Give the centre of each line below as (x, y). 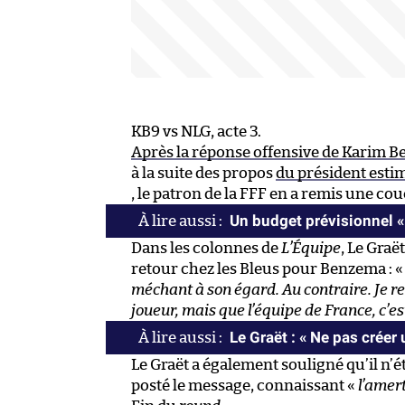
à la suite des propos (203, 173)
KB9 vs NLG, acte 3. (196, 131)
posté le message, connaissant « (245, 385)
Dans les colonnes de (206, 248)
